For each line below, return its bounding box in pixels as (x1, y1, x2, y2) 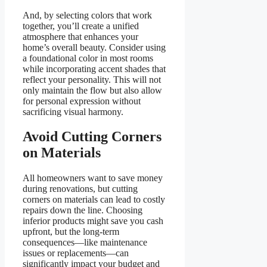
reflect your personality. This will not (23, 74, 161, 85)
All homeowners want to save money (23, 173, 163, 184)
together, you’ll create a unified (23, 20, 139, 31)
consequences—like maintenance (23, 237, 147, 248)
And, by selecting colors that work (23, 10, 152, 20)
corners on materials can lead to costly (23, 194, 165, 205)
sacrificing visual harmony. (23, 106, 123, 117)
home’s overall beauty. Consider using (23, 42, 166, 52)
